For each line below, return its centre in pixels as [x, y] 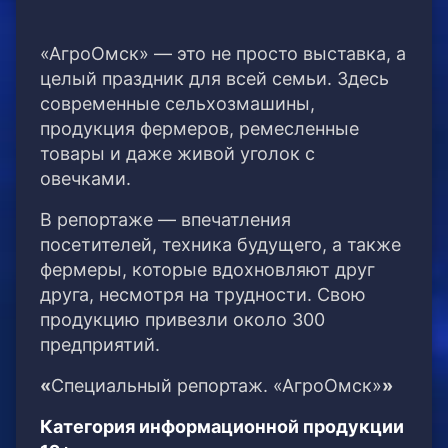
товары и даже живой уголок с [177, 154]
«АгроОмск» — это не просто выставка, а [223, 54]
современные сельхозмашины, [177, 104]
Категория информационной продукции [222, 427]
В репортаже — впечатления [165, 220]
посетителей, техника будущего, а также [220, 245]
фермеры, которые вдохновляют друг [207, 270]
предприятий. [100, 345]
